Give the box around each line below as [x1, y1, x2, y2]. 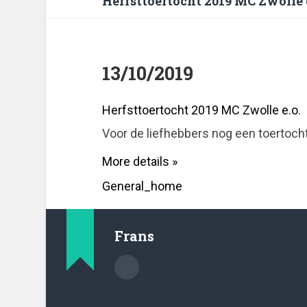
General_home [101, 179, 182, 194]
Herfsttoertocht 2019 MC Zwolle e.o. [101, 103, 301, 118]
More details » [101, 154, 177, 169]
